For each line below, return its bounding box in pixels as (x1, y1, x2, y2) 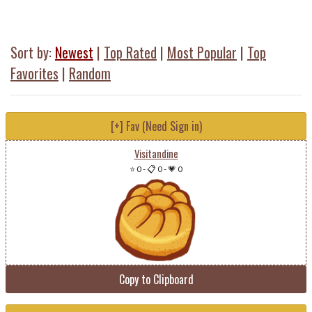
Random (69, 63, 111, 84)
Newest (55, 42, 93, 63)
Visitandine (134, 146, 178, 161)
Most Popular (167, 42, 237, 63)
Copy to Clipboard (118, 271, 194, 288)
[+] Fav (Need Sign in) (110, 118, 202, 134)
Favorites (10, 63, 58, 84)
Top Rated (104, 42, 157, 63)
